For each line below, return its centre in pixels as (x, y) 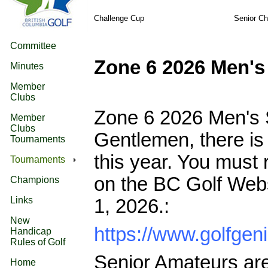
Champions (35, 180)
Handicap (31, 231)
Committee (33, 46)
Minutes (27, 66)
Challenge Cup (119, 18)
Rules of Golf (38, 242)
